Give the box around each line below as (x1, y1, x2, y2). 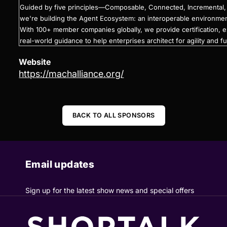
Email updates (25, 158, 95, 170)
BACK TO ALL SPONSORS (72, 111, 155, 119)
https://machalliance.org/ (19, 68, 124, 79)
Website (19, 56, 51, 67)
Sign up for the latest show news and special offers (25, 185, 194, 195)
